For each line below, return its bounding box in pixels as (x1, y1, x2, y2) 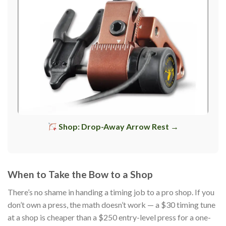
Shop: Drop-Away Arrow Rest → (56, 122, 179, 132)
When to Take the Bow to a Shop (8, 168, 153, 181)
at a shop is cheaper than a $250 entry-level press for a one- (8, 212, 211, 222)
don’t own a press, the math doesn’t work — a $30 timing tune (8, 199, 215, 209)
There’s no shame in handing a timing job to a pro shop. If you (8, 187, 214, 197)
